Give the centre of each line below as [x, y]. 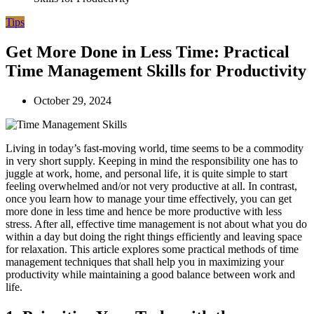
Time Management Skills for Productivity [156, 71]
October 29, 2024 [73, 101]
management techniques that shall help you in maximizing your [145, 262]
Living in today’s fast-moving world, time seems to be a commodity [155, 149]
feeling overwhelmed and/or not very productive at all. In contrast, [151, 186]
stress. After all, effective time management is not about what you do [156, 224]
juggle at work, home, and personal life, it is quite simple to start [146, 174]
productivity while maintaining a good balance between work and [150, 275]
